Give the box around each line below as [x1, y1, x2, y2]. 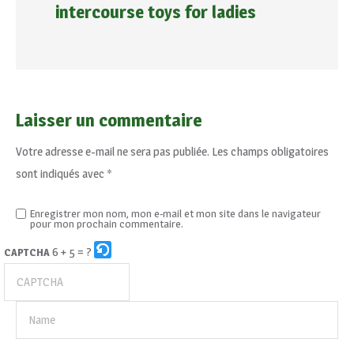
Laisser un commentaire [16, 109, 202, 131]
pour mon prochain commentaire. [30, 217, 183, 230]
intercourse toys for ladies [55, 2, 256, 22]
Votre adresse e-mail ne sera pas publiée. [16, 144, 209, 159]
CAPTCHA [4, 246, 50, 258]
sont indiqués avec [16, 166, 107, 181]
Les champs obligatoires [212, 144, 329, 159]
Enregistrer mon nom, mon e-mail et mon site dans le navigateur [30, 207, 321, 220]
